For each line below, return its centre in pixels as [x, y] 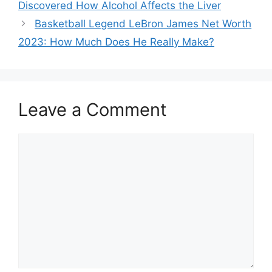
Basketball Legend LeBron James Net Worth [143, 24]
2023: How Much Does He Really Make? [116, 42]
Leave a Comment [93, 110]
